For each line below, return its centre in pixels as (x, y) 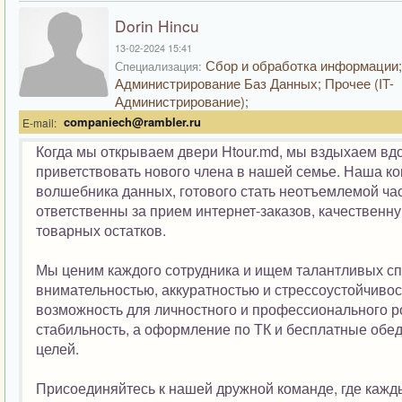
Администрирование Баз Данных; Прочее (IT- (254, 83)
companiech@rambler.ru (132, 122)
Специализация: (158, 66)
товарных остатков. (101, 230)
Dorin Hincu (157, 26)
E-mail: (39, 122)
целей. (57, 349)
